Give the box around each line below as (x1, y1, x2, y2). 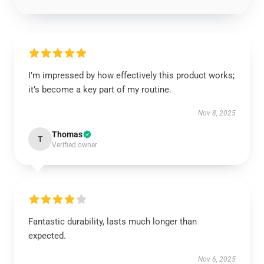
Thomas (52, 130, 82, 139)
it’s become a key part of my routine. (28, 84, 171, 95)
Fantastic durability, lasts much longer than (28, 216, 197, 227)
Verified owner (52, 141, 97, 149)
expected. (28, 230, 66, 241)
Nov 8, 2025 (198, 109, 236, 117)
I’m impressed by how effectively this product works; (28, 70, 235, 81)
